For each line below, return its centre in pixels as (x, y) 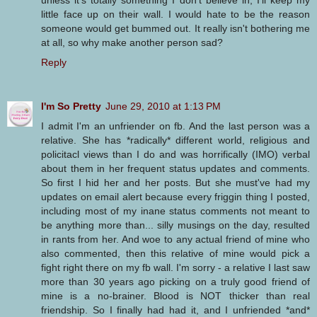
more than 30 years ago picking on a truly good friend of (175, 282)
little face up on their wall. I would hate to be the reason (175, 15)
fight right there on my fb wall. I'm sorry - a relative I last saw (175, 268)
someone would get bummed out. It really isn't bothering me (175, 29)
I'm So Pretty (71, 106)
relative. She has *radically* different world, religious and (175, 140)
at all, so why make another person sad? (132, 43)
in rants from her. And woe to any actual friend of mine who (175, 240)
